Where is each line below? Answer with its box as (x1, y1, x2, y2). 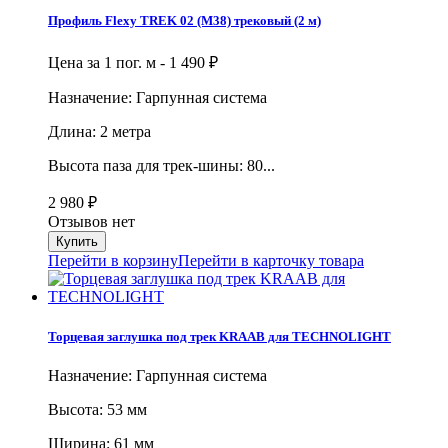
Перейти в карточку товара (178, 252, 364, 270)
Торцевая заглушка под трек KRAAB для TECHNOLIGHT (48, 328, 391, 344)
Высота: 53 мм (48, 400, 147, 418)
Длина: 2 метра (48, 123, 151, 141)
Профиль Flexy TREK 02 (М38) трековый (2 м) (48, 13, 321, 29)
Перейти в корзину (48, 252, 178, 270)
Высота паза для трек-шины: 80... (48, 157, 275, 175)
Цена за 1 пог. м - (48, 54, 169, 72)
